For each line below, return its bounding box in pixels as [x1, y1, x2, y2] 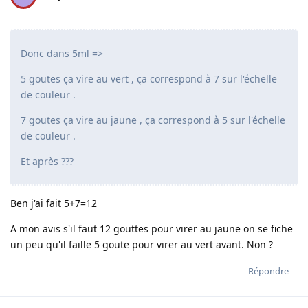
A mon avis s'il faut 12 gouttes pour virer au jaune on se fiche [10, 222, 293, 236]
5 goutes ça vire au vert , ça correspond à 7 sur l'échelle [21, 72, 277, 86]
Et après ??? [21, 155, 74, 168]
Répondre [248, 265, 289, 278]
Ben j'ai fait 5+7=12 [10, 197, 97, 210]
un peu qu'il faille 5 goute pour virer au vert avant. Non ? [10, 238, 273, 252]
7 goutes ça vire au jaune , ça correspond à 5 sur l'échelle [21, 113, 285, 127]
